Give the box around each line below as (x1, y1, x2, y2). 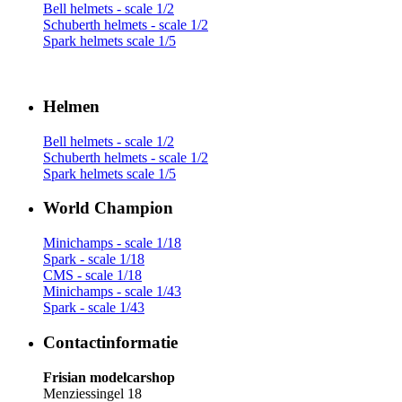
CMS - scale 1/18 (43, 267, 142, 284)
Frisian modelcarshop (43, 369, 175, 385)
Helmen (43, 96, 100, 116)
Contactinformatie (43, 332, 178, 352)
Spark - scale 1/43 (43, 300, 144, 316)
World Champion (43, 198, 173, 218)
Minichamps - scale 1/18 (43, 235, 181, 251)
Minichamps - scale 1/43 (43, 284, 181, 300)
